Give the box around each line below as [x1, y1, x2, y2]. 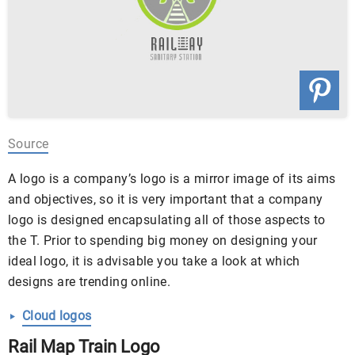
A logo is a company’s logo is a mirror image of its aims [8, 170, 336, 186]
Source [8, 136, 49, 151]
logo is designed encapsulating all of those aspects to [8, 212, 326, 227]
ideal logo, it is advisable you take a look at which [8, 253, 300, 269]
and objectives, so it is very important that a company [8, 191, 323, 207]
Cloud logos [22, 307, 92, 323]
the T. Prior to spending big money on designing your [8, 232, 318, 248]
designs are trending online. [8, 273, 171, 289]
